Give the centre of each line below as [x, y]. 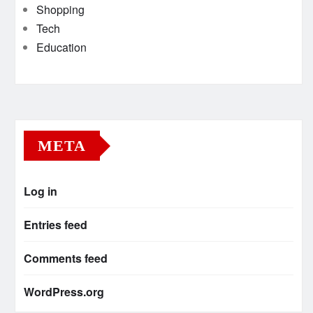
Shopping [60, 9]
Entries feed [56, 225]
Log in [41, 191]
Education [61, 47]
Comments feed [66, 258]
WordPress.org [64, 292]
